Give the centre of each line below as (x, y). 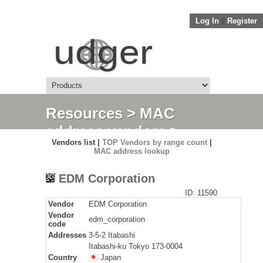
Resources (84, 113)
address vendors (106, 131)
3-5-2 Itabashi (112, 235)
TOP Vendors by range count (154, 142)
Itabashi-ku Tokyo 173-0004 (136, 246)
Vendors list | (77, 142)
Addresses (67, 235)
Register (242, 21)
